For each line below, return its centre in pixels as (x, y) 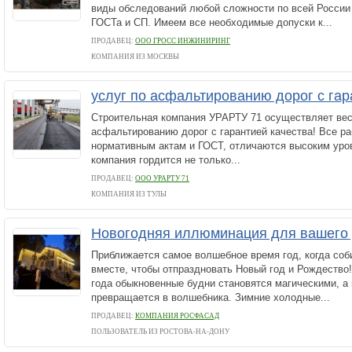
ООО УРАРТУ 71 (162, 178)
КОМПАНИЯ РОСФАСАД (177, 316)
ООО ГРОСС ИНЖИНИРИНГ (183, 41)
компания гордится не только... (166, 160)
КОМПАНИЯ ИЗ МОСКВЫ (135, 57)
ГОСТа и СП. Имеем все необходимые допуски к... (212, 22)
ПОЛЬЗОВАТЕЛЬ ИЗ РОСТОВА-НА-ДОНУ (160, 332)
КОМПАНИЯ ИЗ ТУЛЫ (129, 194)
